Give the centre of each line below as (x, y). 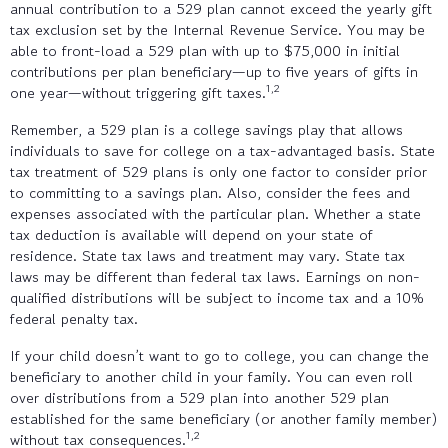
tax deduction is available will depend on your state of (191, 234)
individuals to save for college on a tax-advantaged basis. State (222, 150)
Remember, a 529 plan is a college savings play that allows (206, 129)
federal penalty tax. (74, 318)
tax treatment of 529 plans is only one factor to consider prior (218, 171)
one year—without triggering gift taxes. (138, 92)
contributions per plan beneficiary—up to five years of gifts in (214, 71)
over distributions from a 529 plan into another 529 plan (199, 397)
